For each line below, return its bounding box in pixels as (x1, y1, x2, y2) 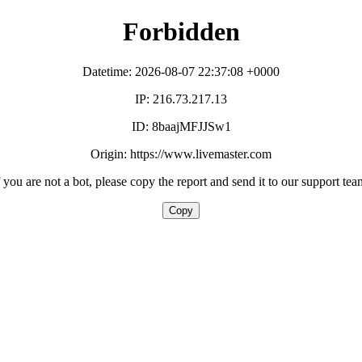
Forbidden (122, 17, 240, 47)
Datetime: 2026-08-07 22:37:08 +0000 (82, 64, 280, 78)
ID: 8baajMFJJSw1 (131, 119, 231, 133)
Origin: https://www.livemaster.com (90, 146, 271, 161)
